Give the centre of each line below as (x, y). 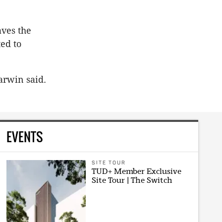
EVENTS (25, 136)
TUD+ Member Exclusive (136, 171)
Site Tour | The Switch (132, 180)
